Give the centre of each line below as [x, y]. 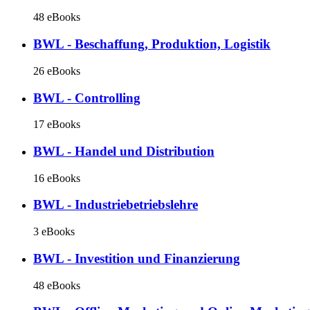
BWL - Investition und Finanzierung [137, 258]
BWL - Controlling [87, 98]
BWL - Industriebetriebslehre [116, 205]
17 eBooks [57, 125]
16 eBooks [57, 178]
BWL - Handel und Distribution [124, 151]
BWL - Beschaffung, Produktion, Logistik [152, 44]
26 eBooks [57, 71]
